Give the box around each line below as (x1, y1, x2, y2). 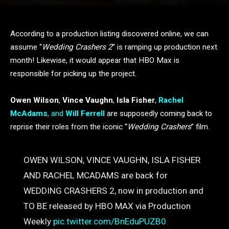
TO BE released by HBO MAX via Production (23, 201, 191, 212)
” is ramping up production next (112, 42, 217, 52)
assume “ (10, 42, 42, 52)
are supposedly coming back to (105, 109, 212, 118)
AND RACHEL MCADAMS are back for (23, 170, 168, 181)
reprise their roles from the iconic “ (10, 122, 127, 131)
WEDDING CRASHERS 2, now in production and (23, 186, 203, 196)
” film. (191, 122, 210, 131)
